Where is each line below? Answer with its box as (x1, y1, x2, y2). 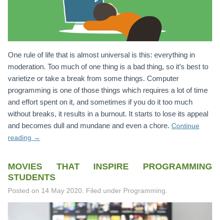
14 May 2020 (41, 187, 82, 194)
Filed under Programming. (86, 187, 167, 194)
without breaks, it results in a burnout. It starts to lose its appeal (8, 109, 208, 118)
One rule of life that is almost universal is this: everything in (8, 50, 195, 59)
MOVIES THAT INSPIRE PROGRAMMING (8, 161, 212, 171)
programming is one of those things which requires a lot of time (8, 85, 208, 94)
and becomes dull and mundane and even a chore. (8, 121, 171, 130)
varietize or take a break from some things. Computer (8, 74, 179, 82)
